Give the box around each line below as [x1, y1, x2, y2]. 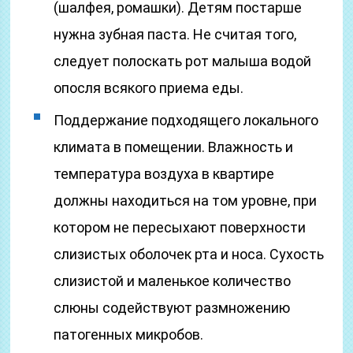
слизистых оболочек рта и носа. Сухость [54, 246, 325, 262]
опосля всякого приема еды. [54, 80, 244, 96]
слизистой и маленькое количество [54, 273, 292, 289]
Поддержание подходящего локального [54, 112, 319, 128]
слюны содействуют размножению [54, 299, 291, 316]
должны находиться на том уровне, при [54, 192, 318, 209]
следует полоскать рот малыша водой [54, 53, 312, 69]
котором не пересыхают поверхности [54, 219, 307, 236]
